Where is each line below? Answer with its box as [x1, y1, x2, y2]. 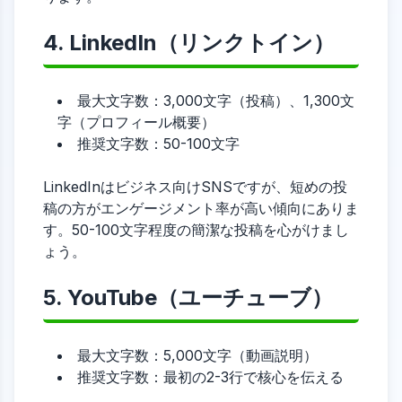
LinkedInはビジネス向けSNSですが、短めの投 [43, 178, 347, 196]
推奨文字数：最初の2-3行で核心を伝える [77, 368, 344, 386]
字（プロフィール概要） [57, 113, 215, 131]
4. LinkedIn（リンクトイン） [43, 30, 335, 56]
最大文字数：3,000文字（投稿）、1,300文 [77, 92, 354, 109]
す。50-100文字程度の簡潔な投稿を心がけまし [43, 221, 349, 239]
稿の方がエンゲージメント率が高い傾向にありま [43, 199, 359, 217]
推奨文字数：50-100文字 [77, 135, 240, 153]
